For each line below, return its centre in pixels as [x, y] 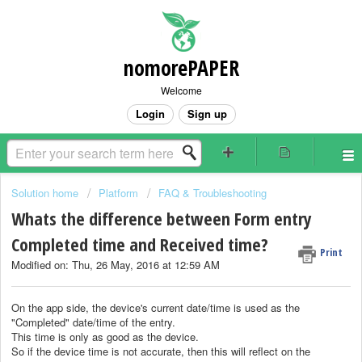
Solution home [46, 193]
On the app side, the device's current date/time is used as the [156, 307]
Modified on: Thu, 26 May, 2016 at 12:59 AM [116, 265]
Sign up [207, 114]
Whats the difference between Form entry [162, 219]
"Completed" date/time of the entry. [93, 322]
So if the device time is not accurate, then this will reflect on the [161, 351]
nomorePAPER [181, 68]
